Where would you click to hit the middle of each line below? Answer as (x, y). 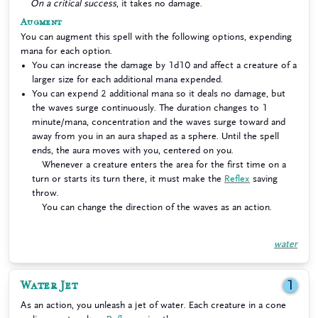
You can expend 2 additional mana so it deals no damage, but (159, 93)
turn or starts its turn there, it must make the (128, 179)
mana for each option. (66, 51)
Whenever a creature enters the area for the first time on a (164, 164)
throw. (45, 193)
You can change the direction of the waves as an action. (157, 207)
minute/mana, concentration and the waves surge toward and (159, 122)
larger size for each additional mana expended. (127, 79)
